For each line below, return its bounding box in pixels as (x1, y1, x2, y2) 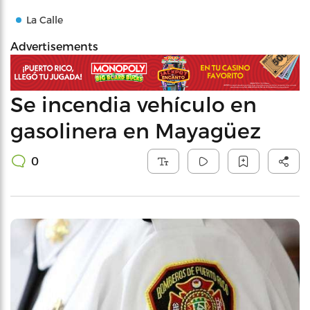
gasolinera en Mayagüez (10, 117, 261, 143)
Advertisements (10, 39, 98, 53)
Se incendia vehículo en (10, 91, 257, 116)
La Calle (26, 14, 63, 26)
